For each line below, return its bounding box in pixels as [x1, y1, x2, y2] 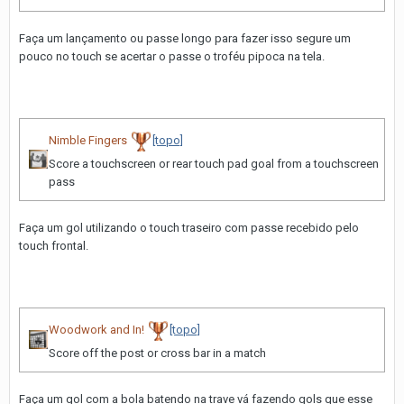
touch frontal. [19, 238, 88, 252]
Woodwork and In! [49, 323, 144, 337]
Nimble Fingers [49, 133, 127, 148]
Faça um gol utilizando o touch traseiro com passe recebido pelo [19, 220, 359, 234]
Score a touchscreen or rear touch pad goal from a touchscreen [49, 156, 379, 170]
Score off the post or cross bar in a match [49, 345, 266, 360]
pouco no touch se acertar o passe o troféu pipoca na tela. [19, 49, 325, 63]
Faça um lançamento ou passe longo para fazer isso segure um [19, 31, 351, 45]
